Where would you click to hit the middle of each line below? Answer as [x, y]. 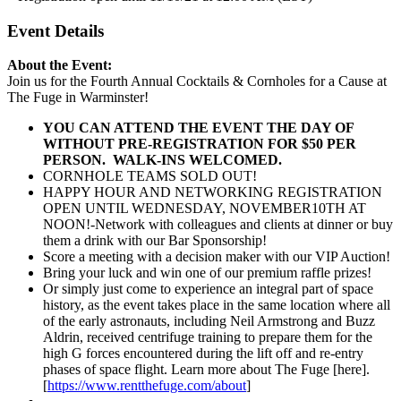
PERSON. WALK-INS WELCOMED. [162, 160]
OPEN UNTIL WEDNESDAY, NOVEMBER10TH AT [205, 209]
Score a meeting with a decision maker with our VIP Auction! [217, 257]
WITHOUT [81, 144]
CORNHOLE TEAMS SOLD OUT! [150, 176]
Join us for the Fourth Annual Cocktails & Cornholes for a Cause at [197, 81]
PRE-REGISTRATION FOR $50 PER [237, 144]
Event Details [55, 30]
